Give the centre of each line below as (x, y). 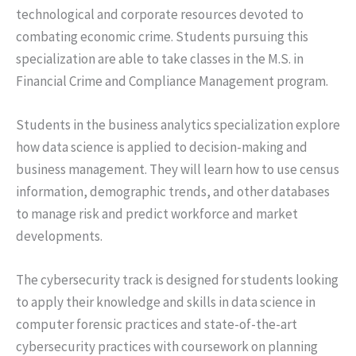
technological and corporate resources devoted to (160, 14)
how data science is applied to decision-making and (162, 147)
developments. (59, 236)
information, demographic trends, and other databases (173, 191)
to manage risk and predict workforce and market (157, 213)
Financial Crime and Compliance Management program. (172, 81)
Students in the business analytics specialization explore (178, 124)
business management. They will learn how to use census (178, 169)
